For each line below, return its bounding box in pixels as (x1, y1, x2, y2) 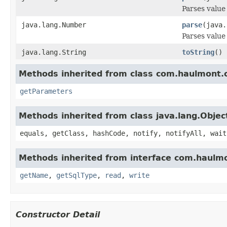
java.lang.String (21, 48, 86, 56)
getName (20, 171, 48, 179)
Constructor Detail (16, 209, 100, 219)
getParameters (20, 87, 72, 95)
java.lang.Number (21, 20, 86, 29)
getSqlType (56, 171, 97, 179)
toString (182, 48, 214, 56)
